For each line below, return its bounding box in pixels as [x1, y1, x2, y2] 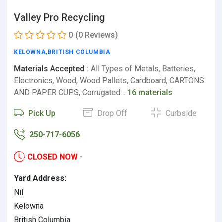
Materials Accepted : [14, 64, 88, 74]
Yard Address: [14, 173, 66, 183]
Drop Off [95, 109, 127, 118]
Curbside [164, 109, 197, 118]
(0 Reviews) [75, 30, 118, 40]
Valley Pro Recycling [14, 11, 105, 24]
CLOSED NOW [27, 152, 78, 162]
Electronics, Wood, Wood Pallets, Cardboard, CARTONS [14, 76, 204, 86]
